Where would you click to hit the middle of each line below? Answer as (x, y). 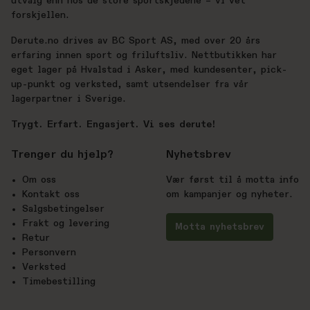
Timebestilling (59, 282)
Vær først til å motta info (232, 180)
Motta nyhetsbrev (220, 227)
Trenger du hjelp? (62, 155)
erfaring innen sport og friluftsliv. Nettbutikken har (144, 56)
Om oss (39, 180)
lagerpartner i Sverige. (69, 99)
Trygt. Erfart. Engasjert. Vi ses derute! (113, 125)
